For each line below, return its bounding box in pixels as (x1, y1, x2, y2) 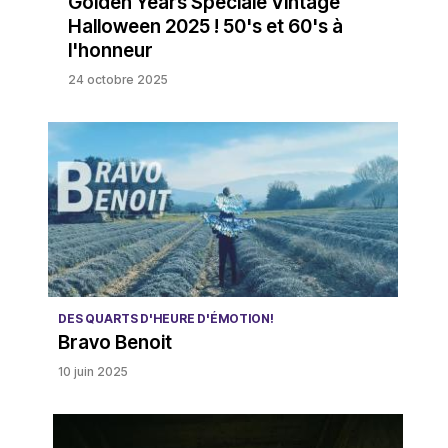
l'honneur (67, 38, 153, 62)
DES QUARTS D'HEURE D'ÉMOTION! (57, 310, 274, 326)
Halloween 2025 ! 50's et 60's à (67, 14, 343, 38)
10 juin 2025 (57, 363, 128, 379)
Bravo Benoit (57, 330, 172, 354)
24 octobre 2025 (67, 71, 168, 87)
